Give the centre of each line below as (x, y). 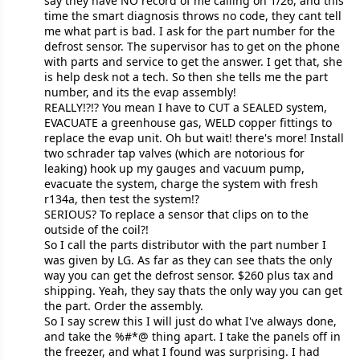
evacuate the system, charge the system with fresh (181, 184)
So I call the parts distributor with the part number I (185, 245)
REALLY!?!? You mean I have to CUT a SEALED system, (185, 108)
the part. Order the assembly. (123, 306)
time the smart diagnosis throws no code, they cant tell (192, 16)
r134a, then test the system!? (121, 199)
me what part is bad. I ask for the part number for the (189, 31)
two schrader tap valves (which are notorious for (174, 153)
